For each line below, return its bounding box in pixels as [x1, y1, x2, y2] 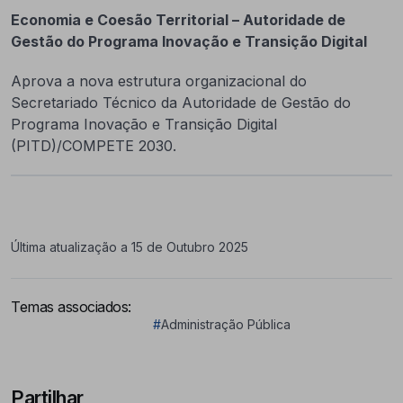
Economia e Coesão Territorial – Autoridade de [11, 11, 345, 29]
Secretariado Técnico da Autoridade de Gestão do [11, 94, 351, 112]
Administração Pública [160, 317, 291, 332]
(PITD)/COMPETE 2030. [11, 137, 176, 155]
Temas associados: [11, 298, 131, 316]
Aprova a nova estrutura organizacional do [11, 72, 307, 90]
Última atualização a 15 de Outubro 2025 [11, 239, 248, 255]
